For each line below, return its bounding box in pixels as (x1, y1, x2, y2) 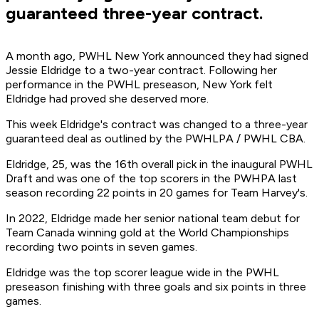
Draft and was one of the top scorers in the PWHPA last (6, 172, 297, 186)
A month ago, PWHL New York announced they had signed (6, 49, 308, 63)
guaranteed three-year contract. (6, 3, 263, 24)
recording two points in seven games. (6, 240, 197, 254)
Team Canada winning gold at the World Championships (6, 226, 289, 240)
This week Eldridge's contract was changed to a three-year (6, 117, 308, 132)
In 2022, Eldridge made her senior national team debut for (6, 211, 300, 226)
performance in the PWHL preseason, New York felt (6, 78, 273, 92)
